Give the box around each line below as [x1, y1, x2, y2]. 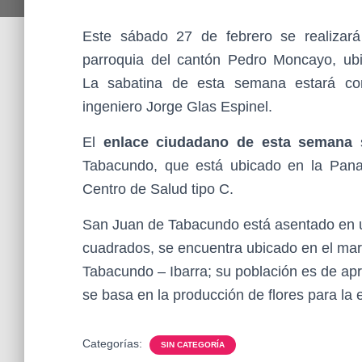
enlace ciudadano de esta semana [103, 134, 353, 150]
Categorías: [82, 337, 145, 350]
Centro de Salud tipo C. [82, 181, 234, 197]
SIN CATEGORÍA [161, 340, 225, 349]
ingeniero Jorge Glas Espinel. [82, 99, 272, 115]
